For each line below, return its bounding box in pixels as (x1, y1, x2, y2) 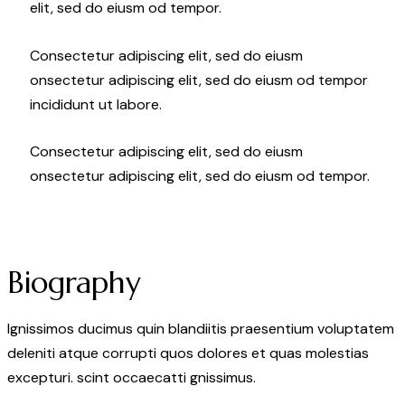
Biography (7, 263, 141, 301)
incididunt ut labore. (30, 94, 162, 114)
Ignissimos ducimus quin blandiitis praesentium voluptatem (7, 319, 394, 339)
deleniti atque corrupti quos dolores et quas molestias (7, 344, 369, 363)
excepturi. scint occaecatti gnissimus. (7, 368, 256, 388)
